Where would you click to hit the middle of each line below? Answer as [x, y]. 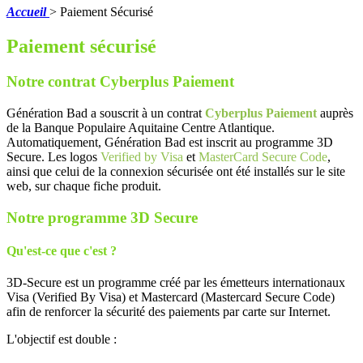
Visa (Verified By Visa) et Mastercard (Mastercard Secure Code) [171, 297]
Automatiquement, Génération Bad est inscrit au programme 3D [170, 143]
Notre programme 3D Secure [102, 217]
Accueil [26, 11]
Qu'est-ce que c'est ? [62, 251]
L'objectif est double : [62, 340]
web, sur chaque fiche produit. [84, 186]
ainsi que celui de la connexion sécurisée [110, 172]
